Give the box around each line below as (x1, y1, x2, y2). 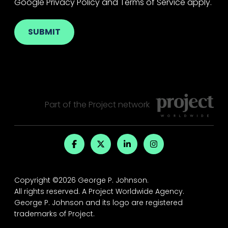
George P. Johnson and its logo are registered (14, 197, 183, 208)
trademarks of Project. (14, 209, 95, 219)
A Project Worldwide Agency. (82, 186, 184, 196)
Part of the (44, 99, 89, 111)
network (116, 99, 150, 111)
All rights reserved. (14, 186, 82, 196)
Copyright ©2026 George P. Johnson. (14, 175, 149, 185)
